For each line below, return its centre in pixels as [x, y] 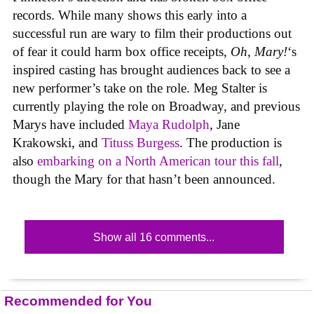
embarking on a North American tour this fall [158, 161]
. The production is [231, 143]
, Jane [225, 124]
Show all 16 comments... [154, 237]
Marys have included [70, 124]
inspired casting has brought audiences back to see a [151, 70]
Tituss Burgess [141, 143]
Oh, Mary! [259, 52]
